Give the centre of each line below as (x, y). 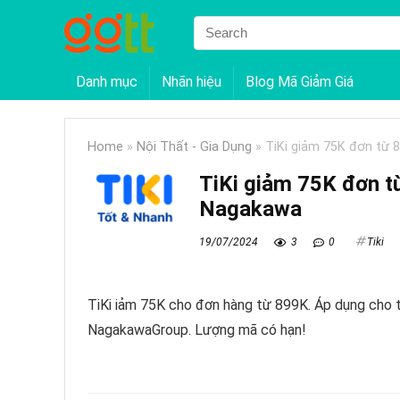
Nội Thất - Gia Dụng (194, 146)
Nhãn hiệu (192, 81)
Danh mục (107, 81)
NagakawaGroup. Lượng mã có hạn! (197, 329)
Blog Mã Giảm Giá (300, 81)
